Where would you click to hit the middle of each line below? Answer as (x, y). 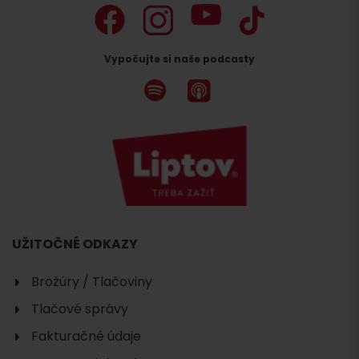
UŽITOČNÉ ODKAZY (75, 244)
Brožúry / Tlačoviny (92, 282)
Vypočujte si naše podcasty (179, 59)
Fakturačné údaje (86, 337)
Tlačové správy (80, 309)
